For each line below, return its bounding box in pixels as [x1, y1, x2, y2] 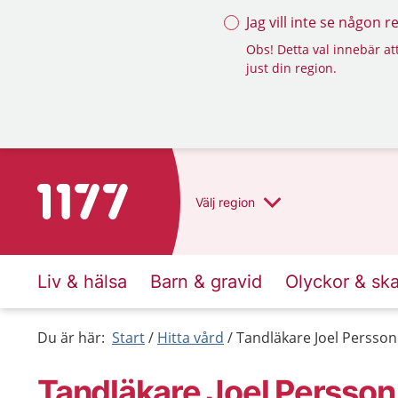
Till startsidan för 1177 [36, 185, 187, 204]
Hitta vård [157, 328, 224, 347]
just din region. [246, 60, 337, 76]
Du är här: [37, 328, 105, 347]
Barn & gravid [150, 271, 262, 292]
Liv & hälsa [37, 271, 127, 292]
